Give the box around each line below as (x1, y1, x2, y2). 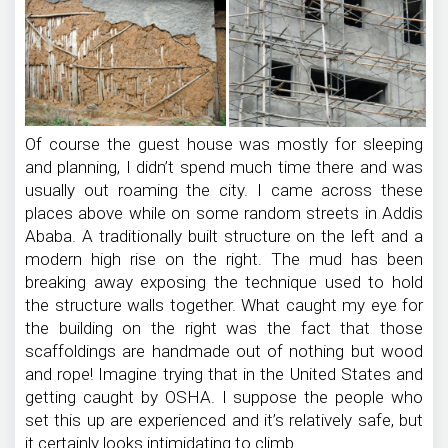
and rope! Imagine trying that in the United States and (25, 363, 423, 384)
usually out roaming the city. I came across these (25, 179, 423, 200)
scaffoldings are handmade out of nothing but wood (25, 340, 423, 361)
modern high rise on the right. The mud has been (25, 248, 423, 269)
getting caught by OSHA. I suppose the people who (25, 386, 423, 407)
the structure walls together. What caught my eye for (25, 294, 423, 315)
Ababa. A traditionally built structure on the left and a (25, 225, 423, 246)
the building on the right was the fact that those (25, 317, 423, 338)
